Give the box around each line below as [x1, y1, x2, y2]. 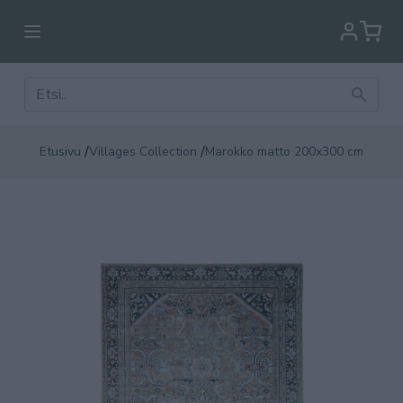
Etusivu [40, 143, 81, 160]
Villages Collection [89, 143, 197, 160]
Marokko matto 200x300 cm [205, 143, 363, 160]
